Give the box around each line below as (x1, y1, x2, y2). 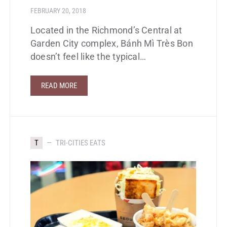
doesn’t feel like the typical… (30, 52, 146, 62)
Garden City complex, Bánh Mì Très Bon (30, 39, 193, 49)
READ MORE (41, 81, 77, 91)
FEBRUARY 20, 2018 (30, 7, 86, 15)
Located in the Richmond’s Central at (30, 25, 182, 36)
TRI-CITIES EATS (56, 138, 105, 148)
